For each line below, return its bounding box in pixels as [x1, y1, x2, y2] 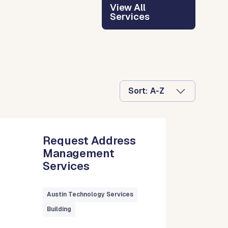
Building [47, 205, 72, 213]
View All [110, 1, 146, 13]
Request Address [43, 133, 136, 148]
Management [43, 146, 115, 160]
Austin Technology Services [47, 190, 134, 198]
